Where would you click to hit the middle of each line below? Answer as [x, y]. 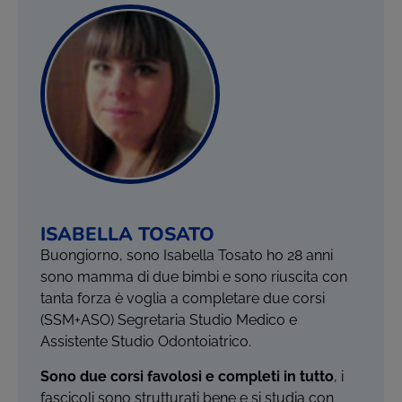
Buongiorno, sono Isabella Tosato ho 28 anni [187, 255]
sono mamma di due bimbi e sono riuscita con [194, 277]
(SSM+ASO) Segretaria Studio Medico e [169, 320]
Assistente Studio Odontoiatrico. [146, 341]
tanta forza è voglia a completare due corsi [183, 298]
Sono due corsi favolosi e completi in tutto [187, 376]
